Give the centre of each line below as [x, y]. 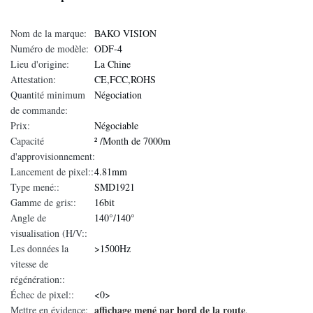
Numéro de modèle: [50, 49]
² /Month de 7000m [132, 141]
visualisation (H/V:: [49, 233]
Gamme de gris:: [43, 202]
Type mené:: [35, 187]
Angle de [28, 218]
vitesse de [29, 264]
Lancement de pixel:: [52, 172]
